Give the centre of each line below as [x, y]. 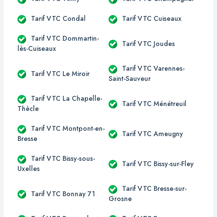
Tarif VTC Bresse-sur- [154, 188]
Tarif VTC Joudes [148, 43]
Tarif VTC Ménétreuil [154, 103]
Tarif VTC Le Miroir [60, 73]
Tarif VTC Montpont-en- [68, 128]
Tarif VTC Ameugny [153, 133]
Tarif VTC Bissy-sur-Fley [158, 163]
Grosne [120, 199]
